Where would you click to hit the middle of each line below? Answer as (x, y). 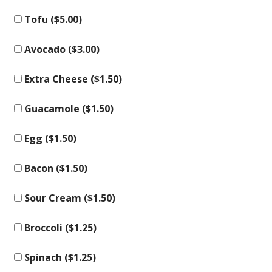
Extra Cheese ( (58, 79)
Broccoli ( (45, 228)
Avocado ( (47, 49)
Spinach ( (45, 257)
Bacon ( (41, 168)
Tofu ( (38, 19)
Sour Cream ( (55, 198)
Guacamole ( (54, 109)
